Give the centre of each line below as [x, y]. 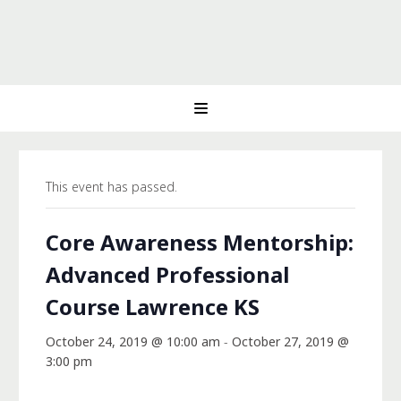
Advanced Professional [167, 274]
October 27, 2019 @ [290, 341]
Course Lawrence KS [153, 307]
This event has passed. [111, 187]
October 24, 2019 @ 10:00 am [133, 341]
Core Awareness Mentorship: [200, 242]
